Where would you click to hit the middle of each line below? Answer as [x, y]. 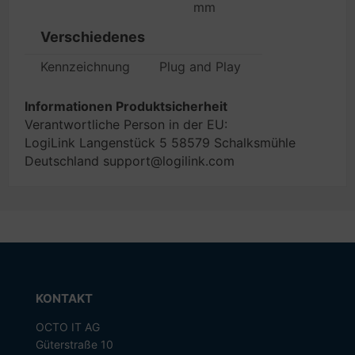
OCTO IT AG [67, 327]
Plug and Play [200, 67]
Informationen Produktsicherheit [126, 106]
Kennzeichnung [85, 67]
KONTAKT [64, 298]
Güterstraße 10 [74, 344]
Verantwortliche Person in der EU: [126, 124]
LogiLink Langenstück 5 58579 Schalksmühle [160, 143]
